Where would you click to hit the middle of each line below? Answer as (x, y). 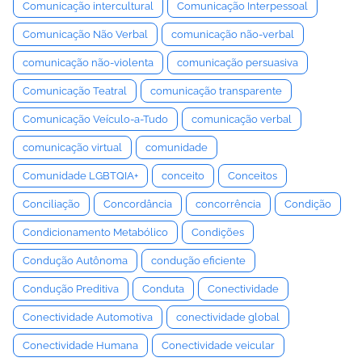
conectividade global (228, 317)
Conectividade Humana (80, 345)
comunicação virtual (72, 147)
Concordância (138, 204)
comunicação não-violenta (88, 63)
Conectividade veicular (218, 345)
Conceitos (253, 176)
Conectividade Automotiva (88, 317)
